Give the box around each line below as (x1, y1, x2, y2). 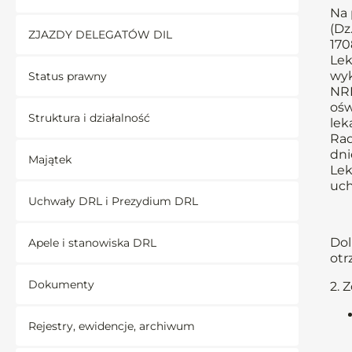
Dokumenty (28, 277, 94, 291)
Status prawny (28, 69, 107, 83)
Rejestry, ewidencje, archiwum (28, 319, 195, 333)
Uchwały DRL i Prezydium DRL (28, 194, 198, 208)
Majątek (28, 152, 71, 167)
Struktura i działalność (28, 111, 150, 125)
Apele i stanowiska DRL (28, 236, 156, 250)
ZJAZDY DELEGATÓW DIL (28, 27, 172, 42)
